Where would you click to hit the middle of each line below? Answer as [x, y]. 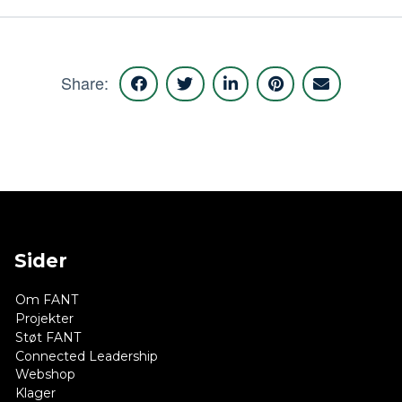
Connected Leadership [87, 356]
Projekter [45, 319]
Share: [85, 83]
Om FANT [47, 300]
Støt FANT [48, 337]
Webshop [46, 375]
